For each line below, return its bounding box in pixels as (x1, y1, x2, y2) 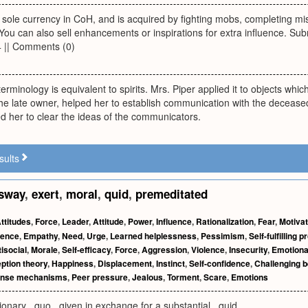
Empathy (23, 230, 58, 242)
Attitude (93, 215, 124, 228)
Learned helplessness (110, 230, 197, 242)
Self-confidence (189, 257, 250, 269)
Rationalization (196, 215, 254, 228)
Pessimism (201, 230, 245, 242)
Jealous (132, 271, 163, 283)
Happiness (52, 257, 93, 269)
